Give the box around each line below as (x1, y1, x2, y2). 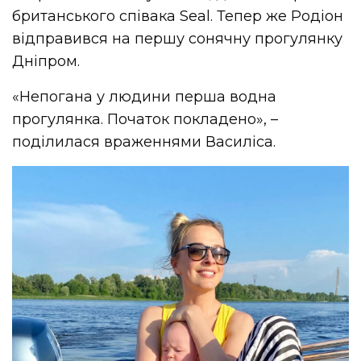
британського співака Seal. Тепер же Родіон (12, 7, 344, 26)
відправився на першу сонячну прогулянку (12, 30, 343, 48)
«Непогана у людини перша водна (12, 88, 277, 106)
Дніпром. (12, 52, 80, 71)
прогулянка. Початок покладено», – (12, 110, 279, 129)
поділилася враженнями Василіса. (12, 133, 276, 151)
